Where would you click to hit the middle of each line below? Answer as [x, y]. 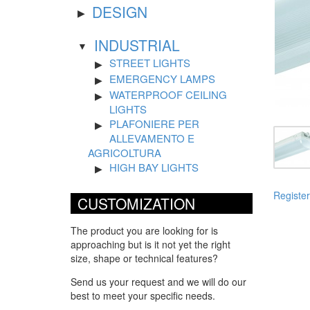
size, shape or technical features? [144, 258]
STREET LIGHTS [150, 62]
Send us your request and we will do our [158, 281]
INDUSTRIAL [137, 45]
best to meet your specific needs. [143, 295]
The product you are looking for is [144, 230]
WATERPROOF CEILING [168, 94]
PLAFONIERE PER [154, 123]
